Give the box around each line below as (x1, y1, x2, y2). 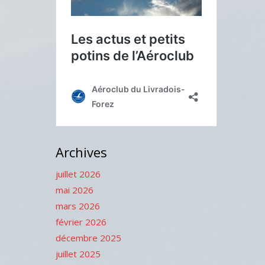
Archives (55, 143, 107, 161)
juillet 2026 (55, 168, 101, 180)
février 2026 (55, 216, 106, 228)
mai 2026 (55, 184, 93, 196)
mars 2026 (55, 200, 100, 212)
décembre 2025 (55, 232, 121, 244)
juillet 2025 (55, 248, 101, 260)
